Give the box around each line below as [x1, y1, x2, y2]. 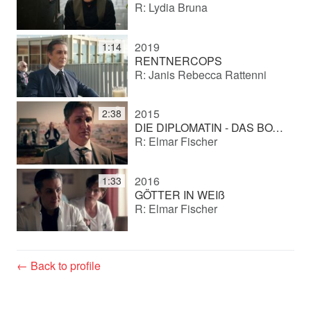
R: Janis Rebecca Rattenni [134, 66, 267, 83]
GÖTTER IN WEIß [134, 186, 225, 203]
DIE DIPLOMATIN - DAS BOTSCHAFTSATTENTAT [271, 119, 283, 136]
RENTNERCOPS [134, 52, 222, 69]
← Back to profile [17, 257, 101, 274]
